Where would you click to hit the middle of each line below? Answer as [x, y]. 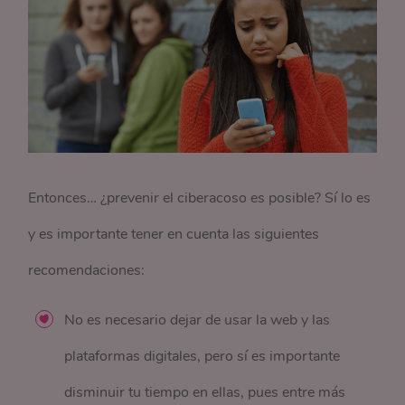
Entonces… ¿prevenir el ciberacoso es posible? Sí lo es [200, 198]
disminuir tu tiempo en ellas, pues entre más [205, 393]
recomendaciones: [87, 271]
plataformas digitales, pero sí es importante [202, 357]
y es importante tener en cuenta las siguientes [174, 235]
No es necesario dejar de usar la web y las [198, 320]
